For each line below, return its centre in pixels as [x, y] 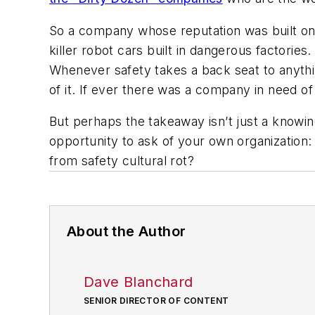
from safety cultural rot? [122, 161]
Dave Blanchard [139, 282]
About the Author [127, 232]
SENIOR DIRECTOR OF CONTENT [156, 301]
